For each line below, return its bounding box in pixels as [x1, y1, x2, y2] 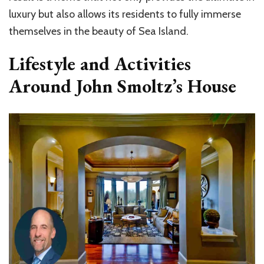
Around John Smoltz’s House [9, 74, 236, 99]
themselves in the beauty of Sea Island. [9, 25, 189, 38]
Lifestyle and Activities [9, 51, 191, 77]
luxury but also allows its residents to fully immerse [9, 8, 241, 21]
